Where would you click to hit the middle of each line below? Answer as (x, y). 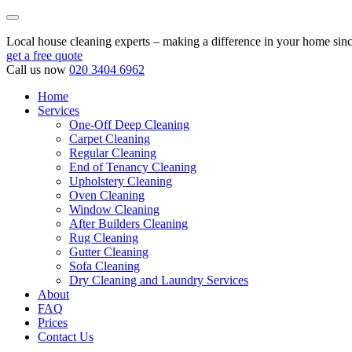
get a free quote (44, 55)
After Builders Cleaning (128, 224)
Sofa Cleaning (104, 266)
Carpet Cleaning (110, 139)
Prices (53, 323)
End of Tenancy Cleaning (133, 167)
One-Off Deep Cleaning (129, 125)
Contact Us (66, 337)
